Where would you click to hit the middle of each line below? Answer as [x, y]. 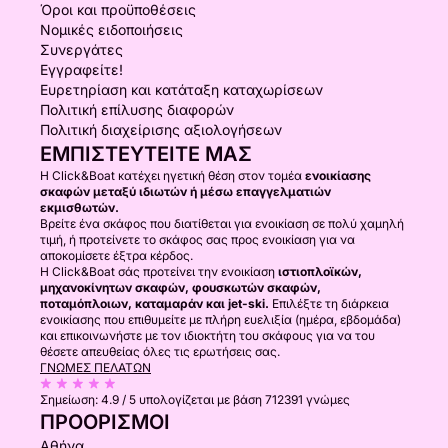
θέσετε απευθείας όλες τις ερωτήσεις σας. [160, 351]
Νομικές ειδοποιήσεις [111, 29]
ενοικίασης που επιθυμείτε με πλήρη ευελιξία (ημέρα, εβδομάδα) [220, 319]
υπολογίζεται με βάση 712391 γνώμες [244, 399]
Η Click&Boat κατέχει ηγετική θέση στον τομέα [172, 175]
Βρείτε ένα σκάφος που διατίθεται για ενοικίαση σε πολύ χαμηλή [222, 223]
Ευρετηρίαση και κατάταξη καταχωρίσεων [181, 89]
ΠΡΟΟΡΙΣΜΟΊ [105, 422]
